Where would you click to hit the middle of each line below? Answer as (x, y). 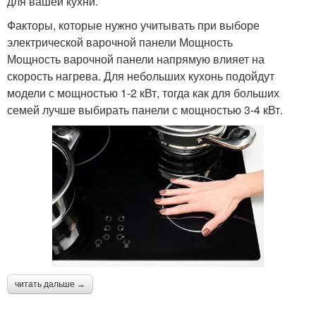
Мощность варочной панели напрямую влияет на (136, 59)
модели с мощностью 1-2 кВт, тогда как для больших (143, 93)
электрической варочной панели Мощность (120, 42)
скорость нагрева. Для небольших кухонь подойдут (141, 76)
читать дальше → (50, 284)
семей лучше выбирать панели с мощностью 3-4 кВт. (145, 110)
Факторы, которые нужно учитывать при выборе (133, 25)
